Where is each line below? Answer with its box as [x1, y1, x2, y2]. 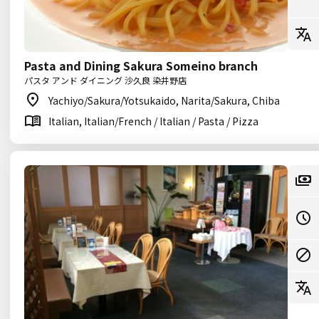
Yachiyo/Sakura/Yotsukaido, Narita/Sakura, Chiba [48, 93, 280, 108]
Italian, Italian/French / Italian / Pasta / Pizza [48, 114, 258, 128]
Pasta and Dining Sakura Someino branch [24, 57, 258, 74]
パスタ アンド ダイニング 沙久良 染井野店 [24, 74, 187, 86]
